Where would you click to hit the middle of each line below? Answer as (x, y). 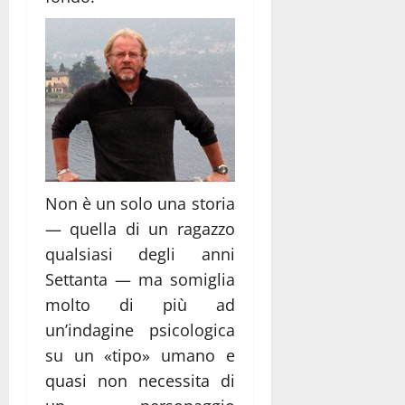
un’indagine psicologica (140, 330)
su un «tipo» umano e (140, 355)
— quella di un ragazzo (140, 228)
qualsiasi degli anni (140, 254)
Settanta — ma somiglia (140, 279)
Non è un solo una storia (140, 203)
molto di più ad (140, 304)
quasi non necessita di (140, 380)
